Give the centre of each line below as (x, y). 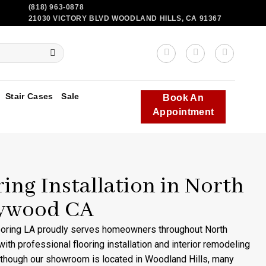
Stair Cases (29, 96)
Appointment (183, 112)
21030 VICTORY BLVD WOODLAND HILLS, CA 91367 (125, 18)
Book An (183, 97)
